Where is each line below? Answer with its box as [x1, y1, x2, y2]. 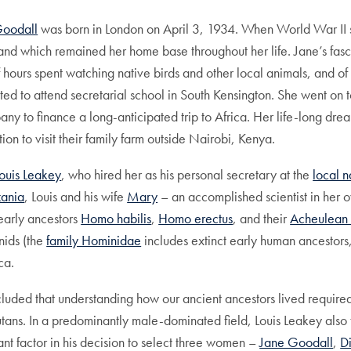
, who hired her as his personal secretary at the [61, 165, 313, 183]
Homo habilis [81, 208, 152, 227]
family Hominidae [46, 230, 142, 249]
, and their [233, 208, 291, 227]
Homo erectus [158, 208, 233, 227]
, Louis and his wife [24, 186, 128, 205]
